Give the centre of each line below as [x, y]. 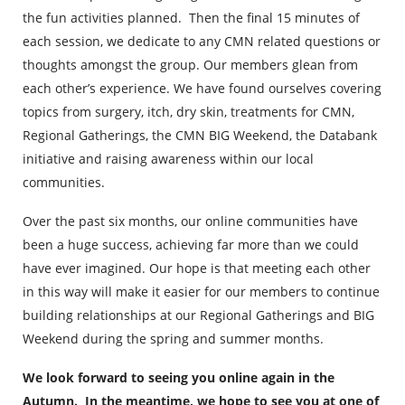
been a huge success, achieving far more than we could [191, 245]
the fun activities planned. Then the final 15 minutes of [191, 18]
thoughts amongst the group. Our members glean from [190, 65]
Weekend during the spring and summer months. [173, 339]
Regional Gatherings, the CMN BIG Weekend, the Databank [200, 135]
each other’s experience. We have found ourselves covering [202, 88]
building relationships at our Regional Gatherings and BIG [198, 315]
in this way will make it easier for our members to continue [201, 292]
